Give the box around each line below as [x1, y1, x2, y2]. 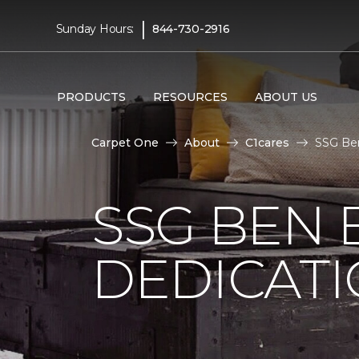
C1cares [245, 135, 289, 150]
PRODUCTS [56, 89, 126, 104]
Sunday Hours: [55, 21, 135, 36]
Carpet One [91, 135, 159, 150]
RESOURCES [152, 89, 228, 104]
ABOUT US [254, 89, 317, 104]
